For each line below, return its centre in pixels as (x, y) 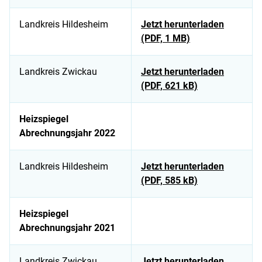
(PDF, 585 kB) (169, 181)
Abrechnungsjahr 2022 (67, 133)
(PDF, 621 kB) (169, 86)
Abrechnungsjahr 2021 (67, 228)
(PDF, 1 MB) (166, 39)
